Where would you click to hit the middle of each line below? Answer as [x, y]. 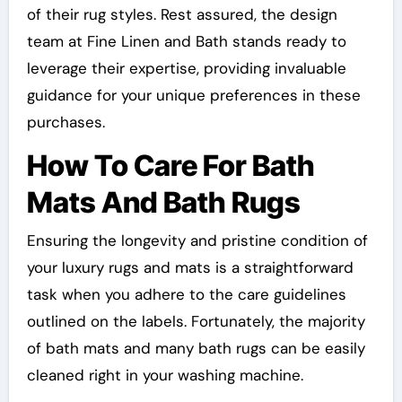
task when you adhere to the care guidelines [186, 294]
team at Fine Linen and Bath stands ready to [186, 42]
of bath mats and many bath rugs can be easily [196, 348]
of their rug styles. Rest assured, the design [182, 15]
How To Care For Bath [170, 166]
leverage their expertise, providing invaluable [186, 69]
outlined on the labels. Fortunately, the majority [196, 321]
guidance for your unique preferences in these [193, 96]
